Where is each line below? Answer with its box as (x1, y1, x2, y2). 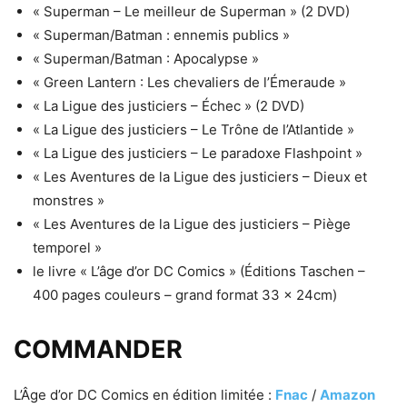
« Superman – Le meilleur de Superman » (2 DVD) (33, 3, 350, 21)
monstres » (33, 192, 104, 210)
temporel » (33, 239, 102, 257)
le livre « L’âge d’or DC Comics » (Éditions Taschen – (33, 263, 365, 281)
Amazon (320, 386, 375, 404)
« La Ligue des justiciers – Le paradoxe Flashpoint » (33, 144, 362, 163)
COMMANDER (14, 334, 183, 365)
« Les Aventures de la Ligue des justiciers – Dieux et (33, 168, 367, 186)
